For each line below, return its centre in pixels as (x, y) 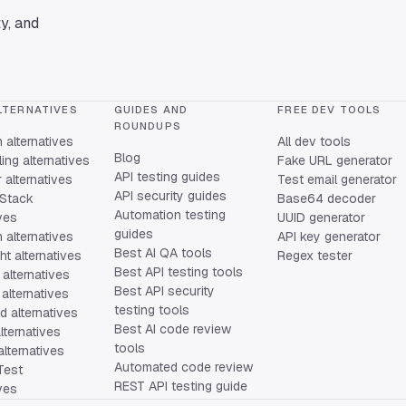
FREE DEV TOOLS (329, 110)
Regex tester (315, 256)
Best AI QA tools (163, 253)
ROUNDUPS (147, 126)
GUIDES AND (151, 110)
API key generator (329, 237)
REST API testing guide (180, 387)
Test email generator (338, 180)
